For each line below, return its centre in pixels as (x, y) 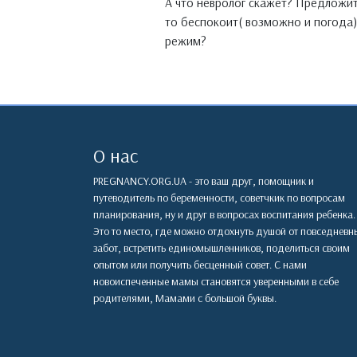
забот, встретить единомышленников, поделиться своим (222, 248)
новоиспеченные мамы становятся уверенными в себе (216, 282)
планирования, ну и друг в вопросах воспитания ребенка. (224, 215)
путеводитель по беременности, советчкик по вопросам (219, 198)
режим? (186, 41)
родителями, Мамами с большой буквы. (185, 298)
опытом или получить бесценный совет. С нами (200, 265)
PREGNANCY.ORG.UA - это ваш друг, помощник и (204, 181)
